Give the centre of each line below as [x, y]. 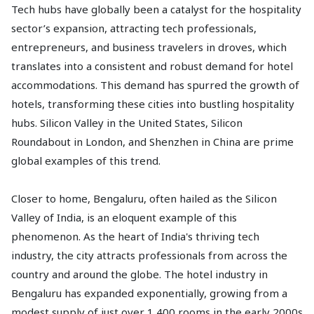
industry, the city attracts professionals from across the [149, 255]
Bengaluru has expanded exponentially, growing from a [149, 293]
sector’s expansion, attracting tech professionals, [134, 28]
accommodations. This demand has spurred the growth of [155, 85]
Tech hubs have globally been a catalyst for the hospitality [156, 9]
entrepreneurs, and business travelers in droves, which [149, 47]
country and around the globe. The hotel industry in [139, 274]
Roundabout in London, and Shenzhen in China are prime [152, 142]
